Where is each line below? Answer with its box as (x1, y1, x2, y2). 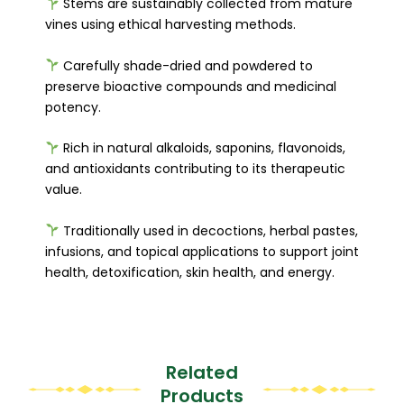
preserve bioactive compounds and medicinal (45, 77, 336, 96)
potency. (45, 97, 101, 116)
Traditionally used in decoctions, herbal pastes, (59, 221, 358, 240)
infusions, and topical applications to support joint (45, 242, 359, 261)
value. (45, 180, 82, 199)
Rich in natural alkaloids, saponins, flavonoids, (59, 139, 345, 158)
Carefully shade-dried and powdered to (59, 56, 313, 75)
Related (165, 359, 238, 385)
